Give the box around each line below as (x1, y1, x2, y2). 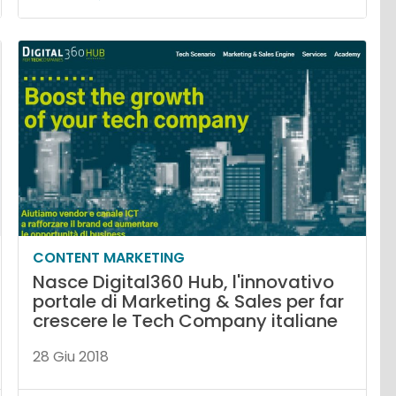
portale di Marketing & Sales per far (33, 288, 345, 314)
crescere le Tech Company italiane (33, 308, 339, 333)
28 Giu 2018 (33, 346, 110, 367)
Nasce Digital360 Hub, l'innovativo (33, 269, 335, 294)
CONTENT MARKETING (33, 247, 186, 268)
